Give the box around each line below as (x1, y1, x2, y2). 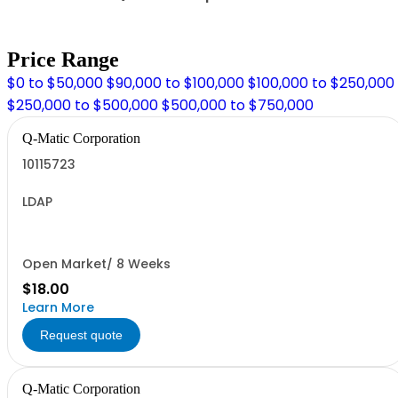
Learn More (22, 298, 94, 316)
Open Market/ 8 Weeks (22, 255, 171, 273)
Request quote (40, 328, 123, 342)
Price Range (7, 48, 119, 71)
